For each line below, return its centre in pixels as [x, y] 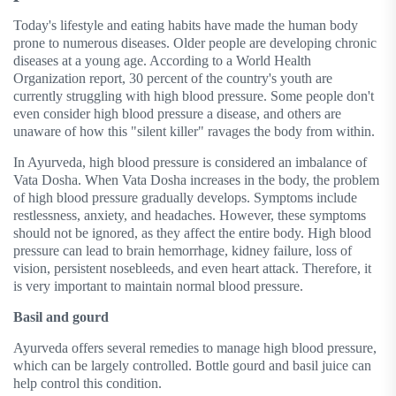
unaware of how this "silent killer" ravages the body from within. [194, 132]
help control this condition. [88, 384]
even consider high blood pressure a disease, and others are [177, 114]
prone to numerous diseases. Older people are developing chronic [195, 43]
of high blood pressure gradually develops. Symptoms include [185, 198]
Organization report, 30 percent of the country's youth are [173, 79]
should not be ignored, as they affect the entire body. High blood [192, 233]
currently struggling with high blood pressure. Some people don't [194, 96]
